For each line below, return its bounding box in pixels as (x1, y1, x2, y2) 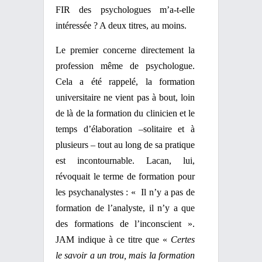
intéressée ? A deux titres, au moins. (56, 20, 187, 30)
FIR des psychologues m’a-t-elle (56, 5, 195, 15)
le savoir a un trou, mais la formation (56, 250, 195, 260)
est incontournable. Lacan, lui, (56, 156, 195, 166)
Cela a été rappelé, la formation (56, 77, 195, 87)
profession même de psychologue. (56, 61, 195, 71)
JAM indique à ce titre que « (56, 235, 171, 244)
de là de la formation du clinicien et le (56, 108, 195, 118)
